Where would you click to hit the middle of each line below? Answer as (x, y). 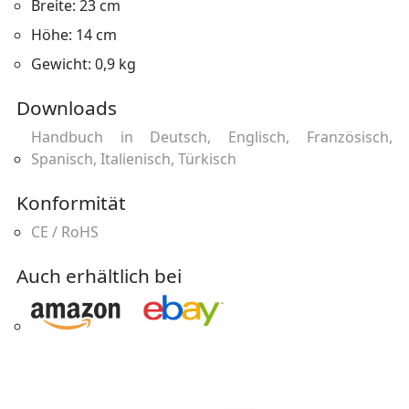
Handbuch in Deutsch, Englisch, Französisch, (211, 136)
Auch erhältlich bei (99, 275)
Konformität (71, 202)
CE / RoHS (64, 231)
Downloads (66, 107)
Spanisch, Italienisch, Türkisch (133, 158)
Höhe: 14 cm (73, 34)
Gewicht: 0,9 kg (83, 63)
